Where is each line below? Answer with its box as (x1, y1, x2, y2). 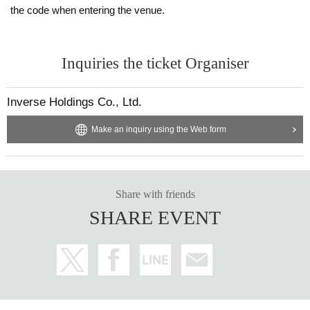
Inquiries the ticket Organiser (61, 54, 249, 72)
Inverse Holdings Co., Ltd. (7, 95, 142, 109)
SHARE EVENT (89, 206, 221, 228)
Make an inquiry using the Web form (91, 124, 226, 134)
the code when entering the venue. (10, 3, 165, 16)
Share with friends (115, 188, 195, 200)
